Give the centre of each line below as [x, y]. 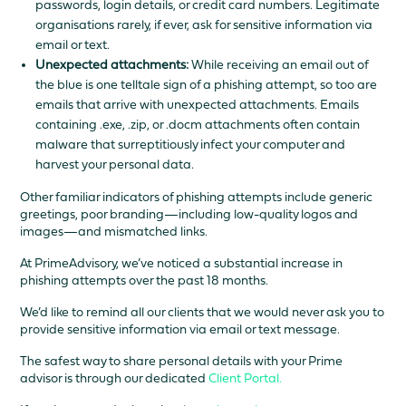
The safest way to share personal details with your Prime [182, 361]
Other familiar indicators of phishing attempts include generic [197, 197]
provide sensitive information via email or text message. [180, 329]
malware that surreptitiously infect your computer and [191, 145]
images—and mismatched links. [114, 232]
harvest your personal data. [115, 164]
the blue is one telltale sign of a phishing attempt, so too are [207, 85]
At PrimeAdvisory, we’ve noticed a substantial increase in [182, 263]
